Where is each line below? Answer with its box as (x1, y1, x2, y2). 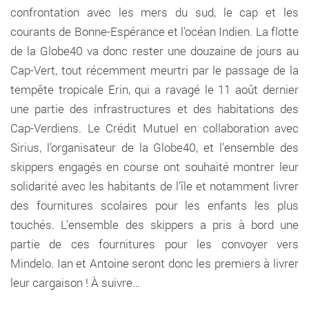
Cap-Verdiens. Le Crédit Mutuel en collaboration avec (10, 119, 299, 136)
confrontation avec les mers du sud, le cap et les (10, 3, 299, 20)
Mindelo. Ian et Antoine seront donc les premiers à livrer (10, 255, 299, 271)
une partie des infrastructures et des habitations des (10, 100, 299, 117)
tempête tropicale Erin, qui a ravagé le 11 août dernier (10, 81, 299, 97)
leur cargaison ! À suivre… (10, 274, 140, 290)
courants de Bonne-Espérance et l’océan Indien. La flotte (10, 23, 299, 39)
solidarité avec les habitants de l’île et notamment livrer (10, 177, 299, 194)
